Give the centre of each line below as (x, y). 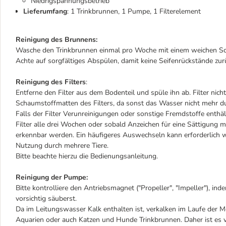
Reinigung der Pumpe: (52, 177)
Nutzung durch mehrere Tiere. (62, 146)
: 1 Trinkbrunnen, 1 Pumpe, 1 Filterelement (134, 11)
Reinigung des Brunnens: (56, 40)
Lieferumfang (45, 11)
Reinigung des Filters (51, 82)
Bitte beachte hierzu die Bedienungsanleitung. (87, 156)
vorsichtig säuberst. (46, 199)
